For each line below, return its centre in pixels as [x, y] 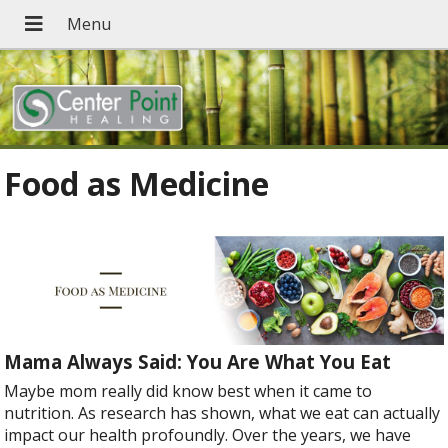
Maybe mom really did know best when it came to [188, 391]
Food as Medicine [137, 184]
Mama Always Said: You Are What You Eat [198, 362]
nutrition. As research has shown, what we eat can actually [222, 413]
